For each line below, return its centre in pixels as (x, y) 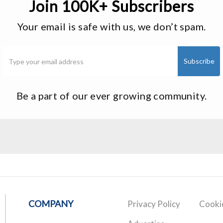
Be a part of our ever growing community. (111, 96)
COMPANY (51, 204)
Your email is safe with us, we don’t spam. (111, 27)
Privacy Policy (154, 204)
